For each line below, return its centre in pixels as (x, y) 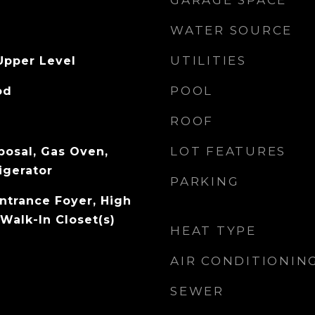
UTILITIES (208, 60)
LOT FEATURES (228, 151)
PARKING (205, 181)
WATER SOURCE (231, 30)
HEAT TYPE (213, 231)
